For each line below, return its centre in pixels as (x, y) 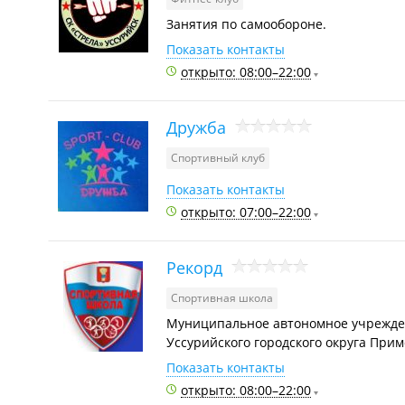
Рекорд (194, 267)
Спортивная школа (222, 298)
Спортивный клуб (218, 158)
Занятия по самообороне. (246, 24)
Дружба (196, 127)
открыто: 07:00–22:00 (246, 212)
